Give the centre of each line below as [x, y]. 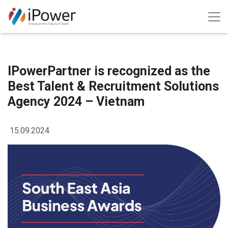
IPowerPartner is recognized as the [109, 71]
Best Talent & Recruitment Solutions [113, 86]
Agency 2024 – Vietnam [76, 102]
